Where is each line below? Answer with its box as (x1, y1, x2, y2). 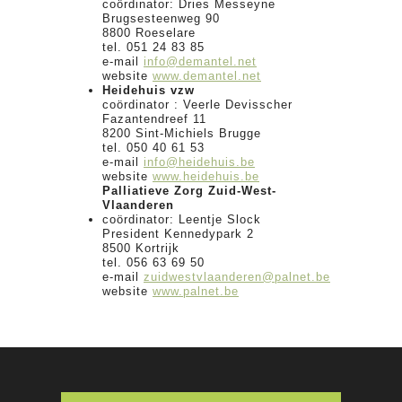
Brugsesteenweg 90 (102, 11, 220, 25)
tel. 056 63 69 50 (102, 255, 205, 269)
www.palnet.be (153, 284, 239, 298)
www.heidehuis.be (153, 169, 259, 183)
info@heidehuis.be (144, 154, 255, 169)
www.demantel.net (153, 68, 261, 83)
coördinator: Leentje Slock (102, 212, 261, 226)
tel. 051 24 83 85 (102, 39, 205, 54)
